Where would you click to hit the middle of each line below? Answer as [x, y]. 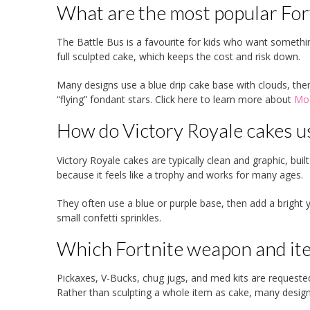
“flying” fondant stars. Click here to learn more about [175, 100]
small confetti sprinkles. [109, 217]
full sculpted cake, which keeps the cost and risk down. [179, 57]
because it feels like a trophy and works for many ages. [180, 174]
